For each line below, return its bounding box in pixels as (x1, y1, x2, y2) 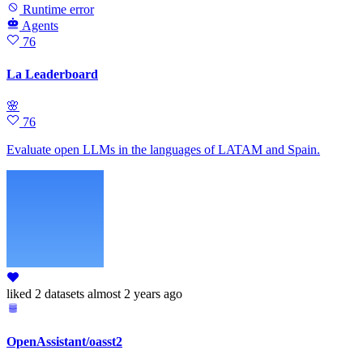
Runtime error (19, 2, 94, 17)
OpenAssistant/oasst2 (6, 335, 122, 349)
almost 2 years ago (88, 286, 182, 301)
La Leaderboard (6, 66, 98, 81)
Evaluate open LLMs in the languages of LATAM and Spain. (6, 142, 320, 156)
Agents (22, 19, 58, 33)
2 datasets (32, 286, 84, 301)
